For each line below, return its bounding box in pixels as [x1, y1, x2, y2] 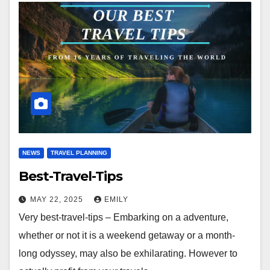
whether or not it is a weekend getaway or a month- [19, 230, 235, 240]
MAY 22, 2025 [30, 195, 86, 204]
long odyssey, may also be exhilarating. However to [19, 248, 237, 259]
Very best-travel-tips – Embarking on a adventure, [19, 212, 228, 222]
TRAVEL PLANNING [51, 149, 107, 156]
